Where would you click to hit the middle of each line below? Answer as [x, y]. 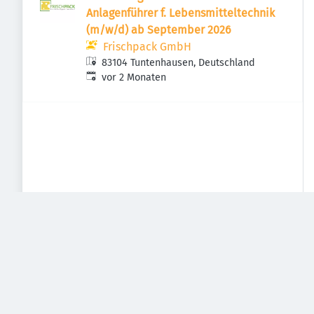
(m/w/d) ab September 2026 [159, 30]
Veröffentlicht [117, 77]
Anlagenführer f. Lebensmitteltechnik [180, 13]
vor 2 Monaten [134, 77]
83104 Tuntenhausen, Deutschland [179, 63]
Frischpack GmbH [147, 47]
